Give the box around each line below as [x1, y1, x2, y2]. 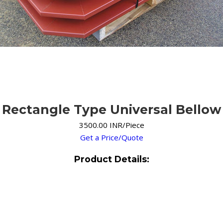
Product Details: [74, 153, 149, 164]
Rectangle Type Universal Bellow [2, 102, 221, 117]
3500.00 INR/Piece [79, 120, 144, 130]
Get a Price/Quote [80, 132, 143, 143]
